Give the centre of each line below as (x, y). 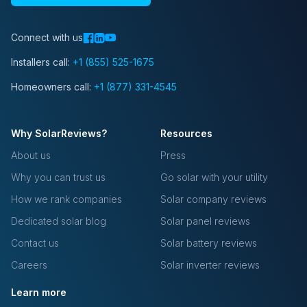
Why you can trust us (58, 177)
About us (31, 156)
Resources (186, 134)
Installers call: (42, 62)
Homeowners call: (52, 87)
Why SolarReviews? (59, 134)
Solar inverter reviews (210, 265)
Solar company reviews (213, 199)
